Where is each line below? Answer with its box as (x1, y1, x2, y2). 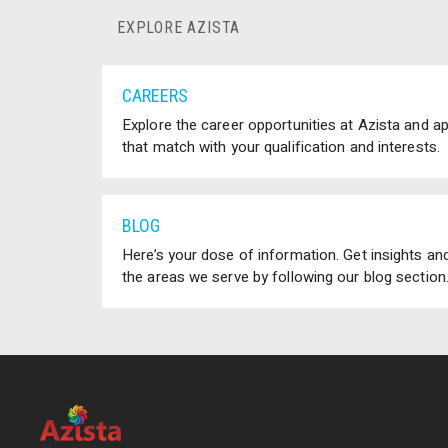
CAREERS (122, 85, 188, 107)
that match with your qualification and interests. (122, 136, 440, 159)
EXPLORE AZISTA (117, 18, 241, 38)
